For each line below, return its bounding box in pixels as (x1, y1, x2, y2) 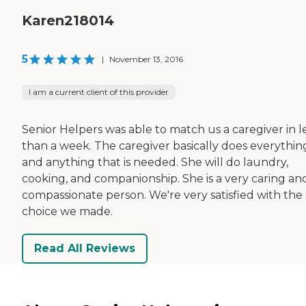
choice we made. (22, 204, 113, 218)
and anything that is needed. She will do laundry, (22, 155, 288, 169)
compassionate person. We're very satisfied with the (22, 188, 303, 201)
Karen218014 (22, 12, 114, 29)
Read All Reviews (34, 242, 135, 255)
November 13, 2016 (109, 53, 183, 64)
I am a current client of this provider (29, 86, 169, 97)
